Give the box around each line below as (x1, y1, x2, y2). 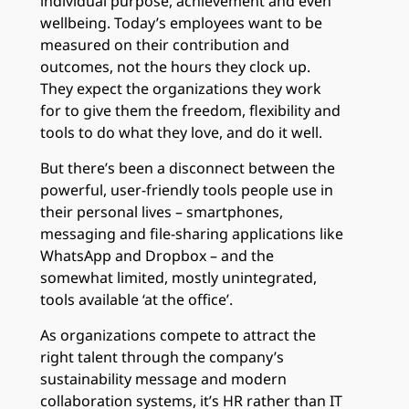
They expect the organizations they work (40, 78, 321, 99)
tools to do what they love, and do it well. (40, 121, 322, 142)
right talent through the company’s (40, 346, 284, 367)
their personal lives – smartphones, (40, 201, 283, 222)
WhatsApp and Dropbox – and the (40, 245, 274, 266)
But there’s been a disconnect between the (40, 157, 335, 178)
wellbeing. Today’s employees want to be (40, 12, 322, 33)
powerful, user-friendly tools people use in (40, 179, 333, 200)
